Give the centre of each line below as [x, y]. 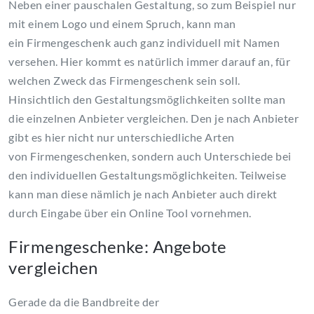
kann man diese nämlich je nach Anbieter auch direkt [143, 194]
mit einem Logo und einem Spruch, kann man [122, 23]
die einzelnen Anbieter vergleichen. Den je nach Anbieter [153, 118]
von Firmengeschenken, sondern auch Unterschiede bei [150, 156]
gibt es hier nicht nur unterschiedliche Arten [122, 137]
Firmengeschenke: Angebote [118, 246]
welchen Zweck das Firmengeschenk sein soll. [124, 80]
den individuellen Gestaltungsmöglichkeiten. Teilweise [148, 175]
